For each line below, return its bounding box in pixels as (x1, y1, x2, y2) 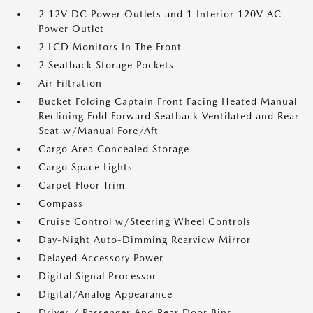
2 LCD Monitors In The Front (38, 41, 182, 52)
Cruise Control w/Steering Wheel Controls (38, 216, 251, 227)
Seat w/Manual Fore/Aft (38, 125, 159, 136)
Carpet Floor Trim (38, 180, 125, 191)
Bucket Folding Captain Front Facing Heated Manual (38, 96, 297, 107)
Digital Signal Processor (38, 270, 156, 282)
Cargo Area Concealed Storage (38, 143, 189, 154)
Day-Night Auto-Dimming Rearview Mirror (38, 234, 251, 245)
